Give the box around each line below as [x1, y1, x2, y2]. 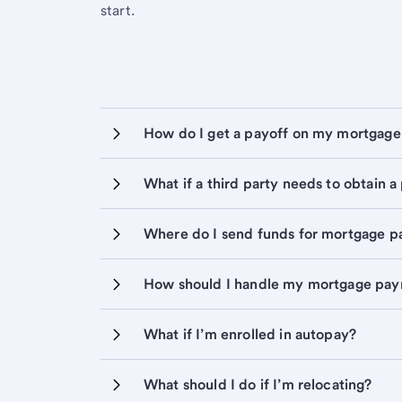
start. [100, 2, 139, 19]
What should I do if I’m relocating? [144, 376, 372, 393]
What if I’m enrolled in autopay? [144, 326, 357, 343]
